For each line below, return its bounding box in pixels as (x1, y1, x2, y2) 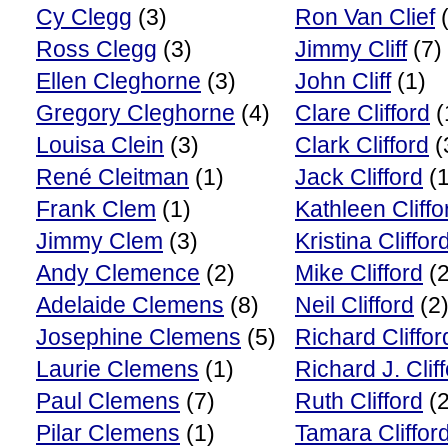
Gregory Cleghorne (36, 100, 235, 126)
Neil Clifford (295, 292, 414, 318)
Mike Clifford (295, 260, 423, 286)
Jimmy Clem (36, 228, 163, 254)
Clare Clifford (295, 100, 430, 126)
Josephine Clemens (36, 324, 241, 350)
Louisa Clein (36, 132, 164, 158)
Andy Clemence (36, 260, 200, 286)
